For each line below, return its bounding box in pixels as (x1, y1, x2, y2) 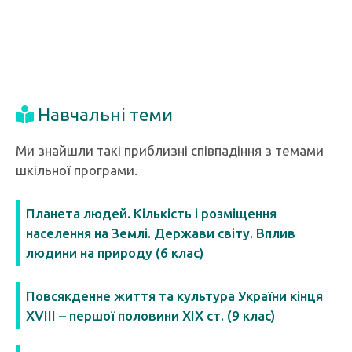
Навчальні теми (38, 104, 173, 124)
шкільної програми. (16, 163, 137, 178)
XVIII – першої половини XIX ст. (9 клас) (26, 308, 275, 323)
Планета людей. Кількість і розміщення (26, 206, 277, 221)
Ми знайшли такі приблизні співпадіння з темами (16, 143, 324, 158)
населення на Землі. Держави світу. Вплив (26, 225, 295, 240)
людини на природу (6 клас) (26, 245, 203, 260)
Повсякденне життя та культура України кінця (26, 288, 323, 303)
